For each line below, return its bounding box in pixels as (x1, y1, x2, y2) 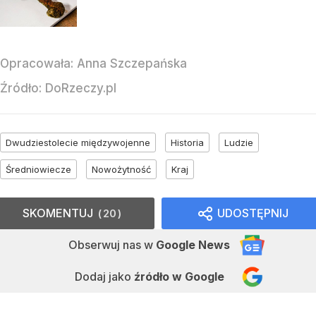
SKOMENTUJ (23, 206, 93, 221)
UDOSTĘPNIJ (217, 206, 288, 221)
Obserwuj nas (68, 238, 144, 253)
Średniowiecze (6, 164, 71, 176)
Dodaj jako (74, 269, 134, 284)
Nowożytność (92, 164, 151, 176)
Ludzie (224, 137, 253, 149)
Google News (156, 238, 230, 253)
